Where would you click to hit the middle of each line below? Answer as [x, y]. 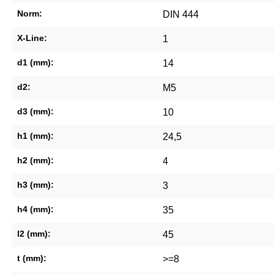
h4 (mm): [35, 209]
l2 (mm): [34, 234]
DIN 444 [181, 15]
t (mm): [32, 258]
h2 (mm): [35, 161]
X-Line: [32, 38]
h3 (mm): [35, 185]
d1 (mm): [35, 63]
